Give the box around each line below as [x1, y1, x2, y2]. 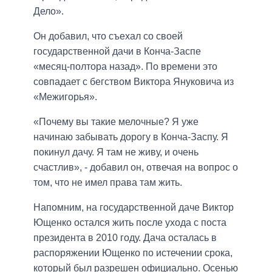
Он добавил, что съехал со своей [33, 30, 183, 41]
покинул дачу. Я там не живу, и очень [33, 146, 199, 157]
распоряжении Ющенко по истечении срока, [33, 247, 233, 258]
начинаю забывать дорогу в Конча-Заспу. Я [33, 131, 228, 142]
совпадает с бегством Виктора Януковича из [33, 76, 234, 87]
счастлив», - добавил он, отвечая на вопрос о [33, 161, 238, 172]
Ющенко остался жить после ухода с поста [33, 217, 226, 228]
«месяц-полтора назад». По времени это [33, 61, 217, 72]
